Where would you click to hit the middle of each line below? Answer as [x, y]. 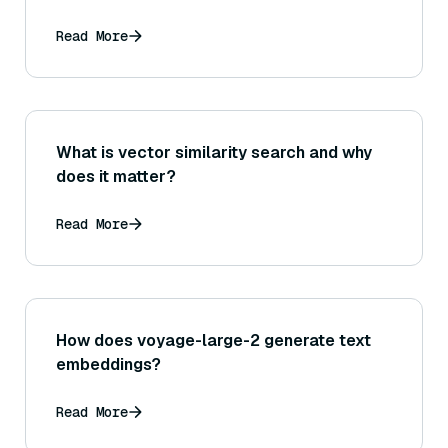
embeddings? [108, 364]
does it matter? [116, 176]
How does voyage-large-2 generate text [213, 340]
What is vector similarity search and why [214, 152]
